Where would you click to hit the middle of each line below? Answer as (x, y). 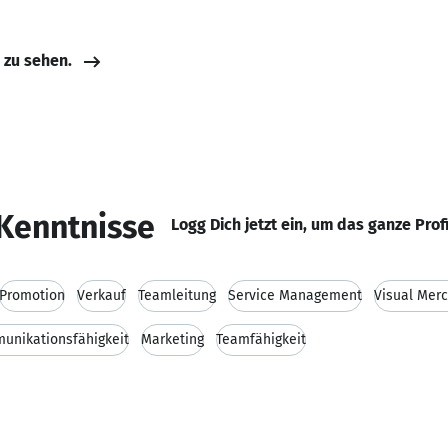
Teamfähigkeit (261, 339)
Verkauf (101, 295)
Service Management (295, 295)
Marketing (172, 339)
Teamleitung (177, 295)
